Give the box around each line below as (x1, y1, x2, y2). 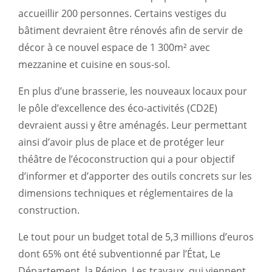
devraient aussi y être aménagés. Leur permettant (18, 118, 247, 132)
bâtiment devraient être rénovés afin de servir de (18, 24, 243, 37)
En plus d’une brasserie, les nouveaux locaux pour (18, 84, 247, 98)
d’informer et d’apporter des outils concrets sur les (18, 169, 252, 183)
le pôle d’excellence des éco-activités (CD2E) (18, 101, 217, 115)
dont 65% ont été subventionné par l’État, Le (18, 247, 220, 260)
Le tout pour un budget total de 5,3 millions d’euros (18, 230, 254, 243)
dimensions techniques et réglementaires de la (18, 186, 233, 200)
